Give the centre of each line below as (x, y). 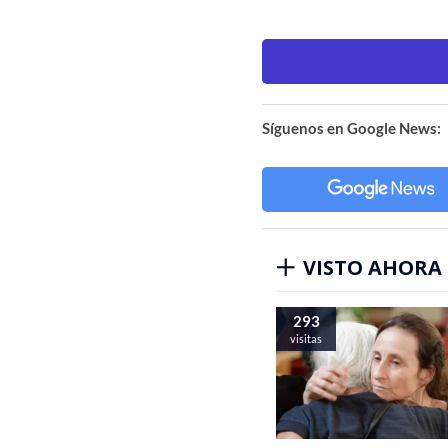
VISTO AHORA (372, 267)
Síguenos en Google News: (351, 127)
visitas (306, 338)
